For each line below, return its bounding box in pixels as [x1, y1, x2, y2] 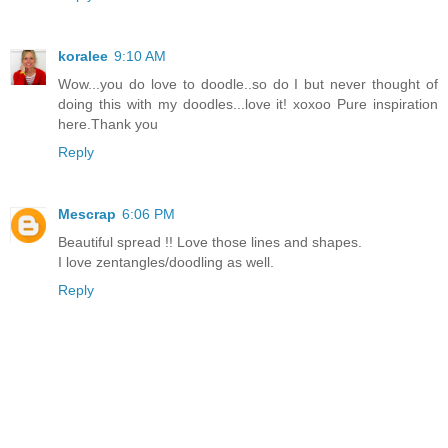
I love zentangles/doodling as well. [58, 253, 274, 270]
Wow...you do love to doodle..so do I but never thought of [58, 75, 438, 92]
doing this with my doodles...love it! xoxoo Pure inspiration [58, 95, 438, 112]
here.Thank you [58, 115, 158, 132]
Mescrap [58, 205, 116, 222]
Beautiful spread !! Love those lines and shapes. [58, 233, 362, 250]
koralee [58, 47, 108, 64]
